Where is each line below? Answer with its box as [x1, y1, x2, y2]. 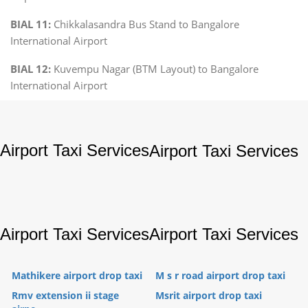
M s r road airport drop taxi [155, 268, 285, 282]
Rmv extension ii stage [12, 288, 119, 302]
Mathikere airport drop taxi [12, 268, 142, 282]
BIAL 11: [10, 16, 51, 31]
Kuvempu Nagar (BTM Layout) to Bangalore [51, 61, 258, 76]
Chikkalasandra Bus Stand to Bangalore [51, 16, 239, 31]
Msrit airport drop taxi [155, 288, 262, 302]
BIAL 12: [10, 61, 51, 76]
